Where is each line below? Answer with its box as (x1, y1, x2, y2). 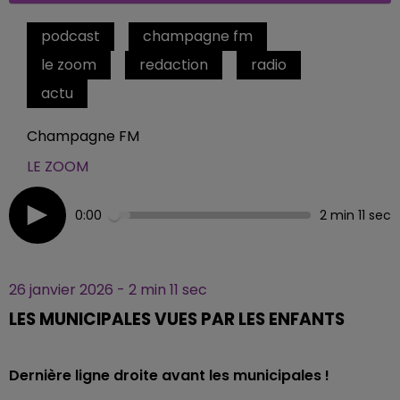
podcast (41, 26, 100, 46)
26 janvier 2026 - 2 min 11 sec (9, 279, 207, 300)
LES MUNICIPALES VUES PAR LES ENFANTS (9, 307, 345, 331)
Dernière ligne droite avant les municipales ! (9, 365, 329, 386)
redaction (139, 54, 208, 75)
